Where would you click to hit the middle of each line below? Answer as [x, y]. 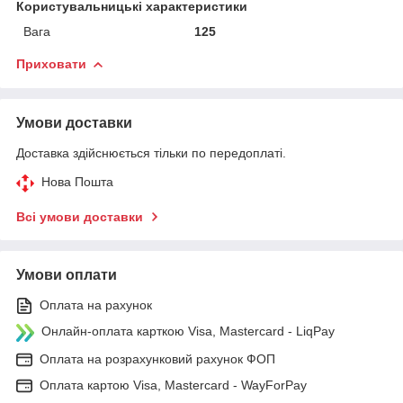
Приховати [51, 63]
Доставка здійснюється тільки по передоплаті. [151, 152]
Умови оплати [67, 274]
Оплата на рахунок [96, 304]
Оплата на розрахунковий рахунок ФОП [157, 358]
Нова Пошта [77, 181]
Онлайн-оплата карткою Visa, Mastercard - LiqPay [188, 331]
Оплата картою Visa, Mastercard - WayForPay [173, 385]
